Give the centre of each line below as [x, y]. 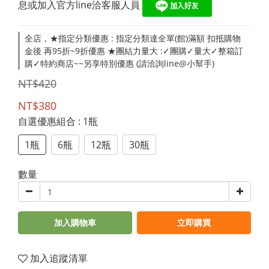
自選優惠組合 [48, 121]
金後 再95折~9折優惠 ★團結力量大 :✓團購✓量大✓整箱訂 [134, 51]
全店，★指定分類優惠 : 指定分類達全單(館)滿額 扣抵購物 [133, 38]
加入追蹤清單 [59, 258]
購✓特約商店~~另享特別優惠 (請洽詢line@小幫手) [119, 63]
